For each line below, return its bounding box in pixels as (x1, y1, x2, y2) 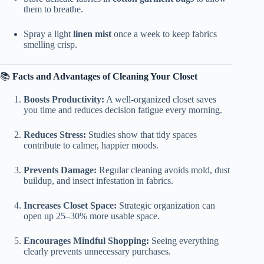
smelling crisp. (24, 39, 77, 49)
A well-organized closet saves (104, 94, 216, 104)
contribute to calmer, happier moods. (24, 140, 159, 150)
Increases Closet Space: (24, 200, 117, 210)
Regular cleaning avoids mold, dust (97, 164, 230, 175)
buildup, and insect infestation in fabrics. (24, 175, 173, 186)
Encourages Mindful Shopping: (24, 235, 149, 246)
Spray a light (24, 29, 73, 39)
